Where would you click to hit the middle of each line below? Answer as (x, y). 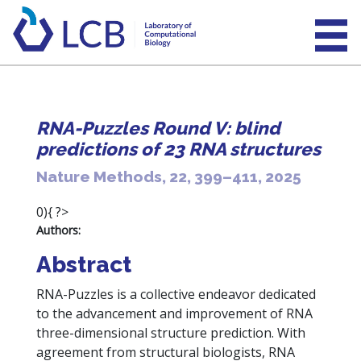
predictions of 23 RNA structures (178, 149)
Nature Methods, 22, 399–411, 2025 (168, 176)
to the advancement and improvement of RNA (174, 313)
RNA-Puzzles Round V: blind (158, 128)
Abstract (83, 265)
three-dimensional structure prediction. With (170, 333)
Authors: (58, 230)
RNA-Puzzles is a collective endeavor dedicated (176, 294)
